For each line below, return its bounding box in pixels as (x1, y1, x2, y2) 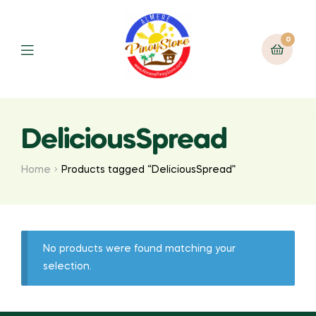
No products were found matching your (43, 243, 236, 254)
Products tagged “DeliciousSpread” (61, 164, 236, 175)
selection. (43, 261, 92, 272)
